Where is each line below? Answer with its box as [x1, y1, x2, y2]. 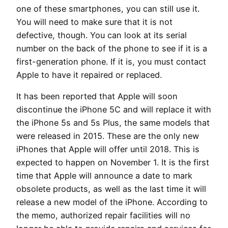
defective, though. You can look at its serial [16, 30, 187, 40]
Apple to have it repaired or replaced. [16, 69, 162, 80]
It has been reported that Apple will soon [16, 91, 178, 101]
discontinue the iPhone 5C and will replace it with [16, 104, 211, 115]
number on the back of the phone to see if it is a [16, 43, 207, 53]
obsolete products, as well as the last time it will [16, 184, 206, 194]
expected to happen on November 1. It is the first [16, 157, 209, 167]
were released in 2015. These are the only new [16, 131, 199, 141]
